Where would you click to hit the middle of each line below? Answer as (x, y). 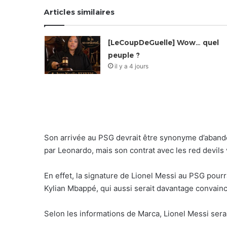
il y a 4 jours (131, 66)
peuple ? (124, 55)
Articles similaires (79, 12)
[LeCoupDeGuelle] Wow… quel (163, 42)
